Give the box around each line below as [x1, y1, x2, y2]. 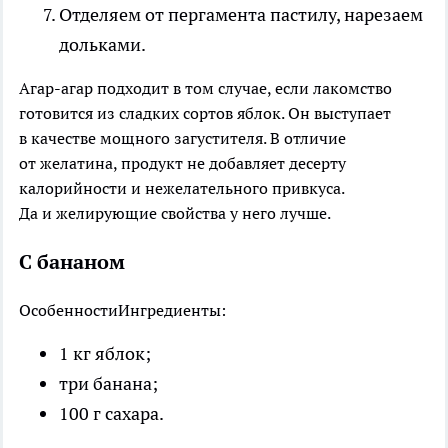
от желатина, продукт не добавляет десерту [19, 152, 346, 173]
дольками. [59, 32, 146, 56]
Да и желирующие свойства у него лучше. [19, 202, 331, 223]
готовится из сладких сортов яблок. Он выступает [19, 102, 391, 123]
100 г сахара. [59, 401, 164, 425]
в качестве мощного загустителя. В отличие [19, 127, 346, 148]
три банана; [59, 371, 158, 395]
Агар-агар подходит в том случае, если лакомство [19, 77, 392, 98]
